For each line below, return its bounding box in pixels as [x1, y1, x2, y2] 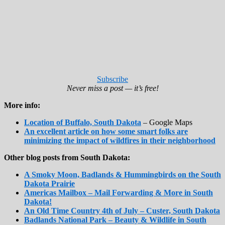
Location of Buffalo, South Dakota [24, 118, 141, 127]
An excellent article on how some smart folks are [24, 127, 188, 136]
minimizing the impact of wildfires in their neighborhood [24, 136, 215, 145]
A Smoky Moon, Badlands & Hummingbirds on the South [24, 170, 221, 179]
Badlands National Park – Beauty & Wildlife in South [24, 215, 206, 224]
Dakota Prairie [24, 179, 75, 188]
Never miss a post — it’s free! [66, 83, 159, 92]
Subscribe [97, 74, 128, 83]
